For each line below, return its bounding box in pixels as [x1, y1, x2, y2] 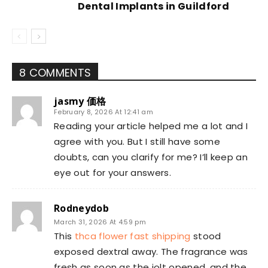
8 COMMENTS [19, 65, 92, 80]
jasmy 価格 [54, 95, 106, 108]
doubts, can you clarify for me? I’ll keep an [54, 151, 248, 163]
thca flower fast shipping [74, 230, 191, 242]
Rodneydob [54, 202, 109, 215]
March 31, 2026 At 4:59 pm [54, 217, 146, 227]
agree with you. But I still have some [54, 135, 220, 148]
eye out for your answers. [54, 166, 172, 179]
